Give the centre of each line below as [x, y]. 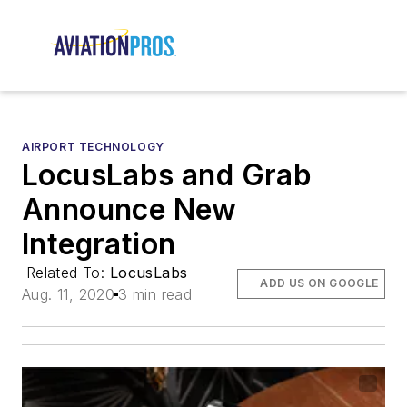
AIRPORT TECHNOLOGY [93, 147]
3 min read [155, 295]
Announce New [129, 210]
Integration [99, 244]
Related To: [68, 273]
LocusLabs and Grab [167, 175]
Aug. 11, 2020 [69, 295]
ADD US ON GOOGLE [319, 283]
